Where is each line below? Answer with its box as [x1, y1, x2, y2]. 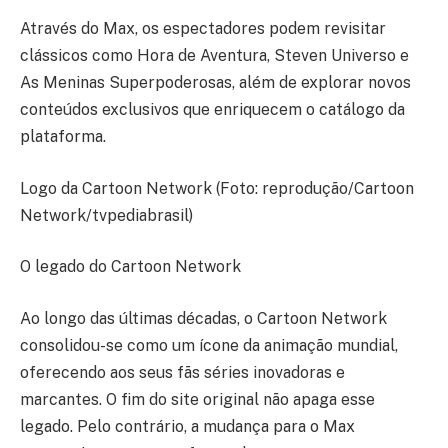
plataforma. [20, 127, 106, 147]
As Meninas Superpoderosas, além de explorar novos [20, 73, 411, 93]
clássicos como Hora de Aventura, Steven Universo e [20, 46, 409, 66]
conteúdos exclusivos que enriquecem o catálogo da [20, 100, 405, 120]
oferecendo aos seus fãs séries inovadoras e [20, 363, 345, 383]
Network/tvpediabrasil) [20, 205, 193, 225]
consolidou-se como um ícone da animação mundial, [20, 336, 398, 356]
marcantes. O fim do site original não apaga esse [20, 390, 375, 410]
